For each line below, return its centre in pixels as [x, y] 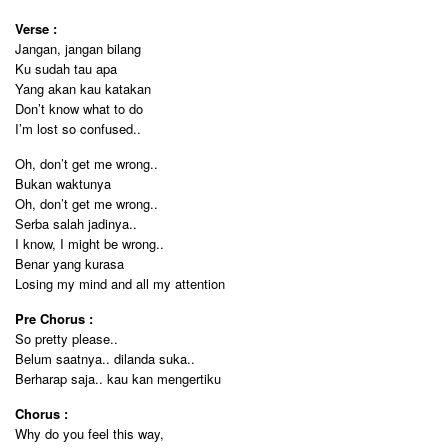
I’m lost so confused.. [78, 128]
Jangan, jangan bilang [78, 48]
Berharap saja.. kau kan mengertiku [118, 378]
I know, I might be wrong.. [89, 243]
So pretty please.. [66, 338]
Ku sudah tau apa [66, 68]
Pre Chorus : [54, 318]
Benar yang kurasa [69, 263]
